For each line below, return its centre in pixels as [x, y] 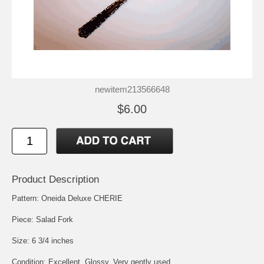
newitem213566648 [132, 89]
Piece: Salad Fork [42, 219]
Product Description [55, 179]
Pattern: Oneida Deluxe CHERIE [67, 198]
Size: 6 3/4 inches [43, 240]
